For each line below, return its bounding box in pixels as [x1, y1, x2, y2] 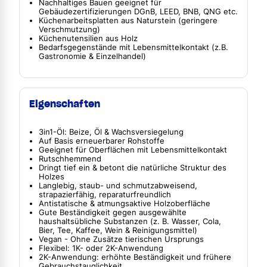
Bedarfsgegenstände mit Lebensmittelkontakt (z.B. [39, 42, 228, 52]
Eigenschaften [29, 98, 100, 110]
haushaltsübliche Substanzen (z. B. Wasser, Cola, [39, 217, 221, 226]
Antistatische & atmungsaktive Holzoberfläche [39, 199, 210, 209]
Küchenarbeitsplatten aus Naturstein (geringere [39, 15, 218, 25]
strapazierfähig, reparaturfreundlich [39, 190, 171, 200]
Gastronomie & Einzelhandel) [39, 51, 146, 61]
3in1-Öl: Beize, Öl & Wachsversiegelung [39, 128, 184, 137]
